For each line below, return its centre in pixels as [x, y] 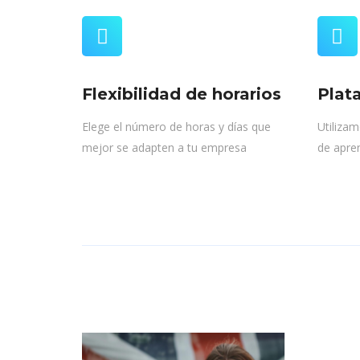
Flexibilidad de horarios [182, 94]
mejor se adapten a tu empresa [164, 148]
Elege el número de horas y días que [176, 127]
